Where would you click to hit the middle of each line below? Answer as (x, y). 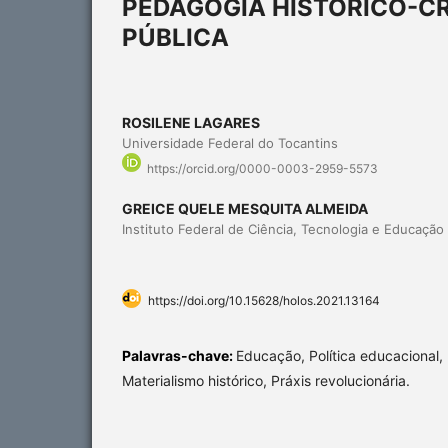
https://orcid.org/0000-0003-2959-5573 (262, 169)
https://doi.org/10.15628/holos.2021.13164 (264, 301)
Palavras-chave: (179, 356)
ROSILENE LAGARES (191, 122)
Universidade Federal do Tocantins (230, 142)
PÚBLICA (175, 37)
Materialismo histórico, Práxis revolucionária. (266, 381)
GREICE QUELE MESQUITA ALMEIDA (245, 209)
